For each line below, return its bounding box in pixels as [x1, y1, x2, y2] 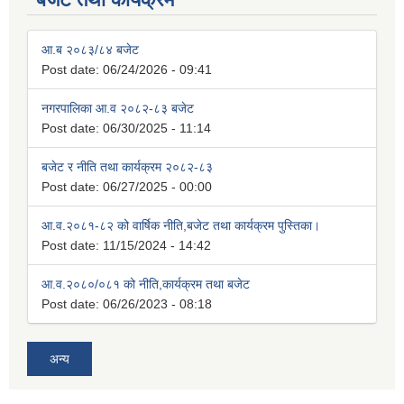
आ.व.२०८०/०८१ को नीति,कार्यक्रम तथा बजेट [41, 277, 250, 292]
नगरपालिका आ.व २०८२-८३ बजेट [41, 101, 194, 116]
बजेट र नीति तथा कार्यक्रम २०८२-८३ [41, 160, 213, 175]
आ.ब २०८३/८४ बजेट [41, 42, 139, 58]
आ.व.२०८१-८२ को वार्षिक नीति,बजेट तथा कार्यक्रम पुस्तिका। [41, 218, 320, 234]
